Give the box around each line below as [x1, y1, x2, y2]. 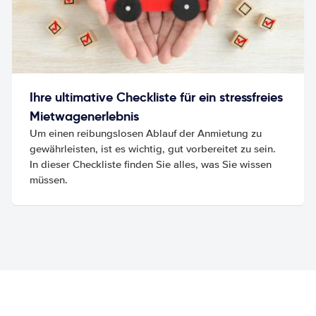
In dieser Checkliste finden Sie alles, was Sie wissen [30, 157, 272, 171]
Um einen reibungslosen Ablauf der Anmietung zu [30, 126, 262, 140]
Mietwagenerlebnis [30, 107, 140, 124]
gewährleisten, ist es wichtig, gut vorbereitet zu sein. [30, 142, 276, 155]
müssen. [30, 173, 68, 186]
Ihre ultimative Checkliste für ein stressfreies [30, 88, 284, 105]
